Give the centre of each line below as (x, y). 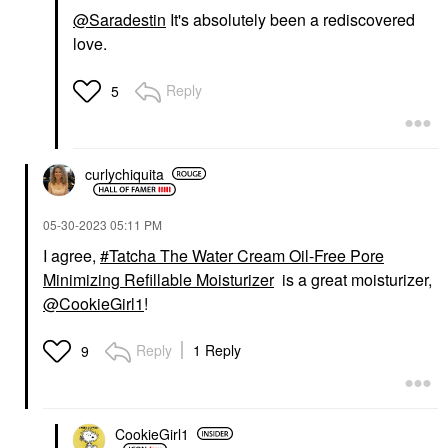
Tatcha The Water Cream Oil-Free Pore (246, 256)
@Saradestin (119, 20)
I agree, (71, 256)
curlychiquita (124, 173)
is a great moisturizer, (355, 280)
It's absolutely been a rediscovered (290, 20)
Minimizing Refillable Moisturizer (158, 280)
